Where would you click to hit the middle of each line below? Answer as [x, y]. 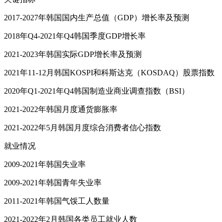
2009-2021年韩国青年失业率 [53, 183]
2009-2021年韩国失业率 [45, 165]
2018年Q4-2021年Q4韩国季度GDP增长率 [75, 36]
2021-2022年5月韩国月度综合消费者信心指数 [83, 128]
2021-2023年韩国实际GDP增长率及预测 [73, 55]
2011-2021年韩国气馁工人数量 [57, 201]
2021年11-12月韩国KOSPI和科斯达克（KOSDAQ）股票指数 [109, 73]
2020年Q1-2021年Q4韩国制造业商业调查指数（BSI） [97, 91]
